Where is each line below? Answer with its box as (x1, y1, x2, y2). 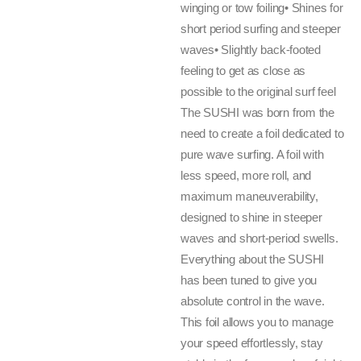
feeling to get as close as (180, 64, 306, 77)
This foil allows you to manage (180, 315, 334, 329)
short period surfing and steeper (180, 22, 341, 35)
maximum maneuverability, (180, 189, 318, 203)
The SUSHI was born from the (180, 106, 334, 119)
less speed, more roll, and (180, 168, 312, 182)
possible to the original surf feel (180, 85, 336, 98)
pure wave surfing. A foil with (180, 147, 324, 161)
